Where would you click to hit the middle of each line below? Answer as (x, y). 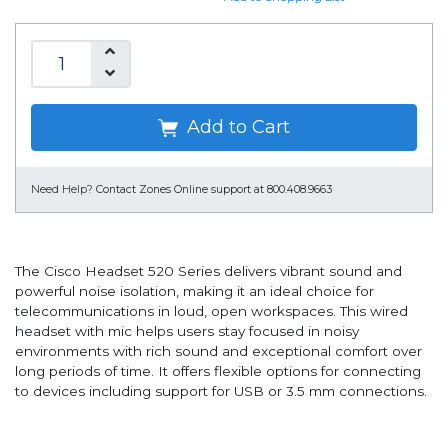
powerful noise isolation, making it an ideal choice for (194, 291)
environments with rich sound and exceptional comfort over (218, 351)
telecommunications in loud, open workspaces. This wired (211, 311)
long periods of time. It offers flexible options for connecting (218, 371)
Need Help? (62, 190)
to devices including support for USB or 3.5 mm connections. (221, 391)
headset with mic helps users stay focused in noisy (187, 331)
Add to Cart (236, 127)
